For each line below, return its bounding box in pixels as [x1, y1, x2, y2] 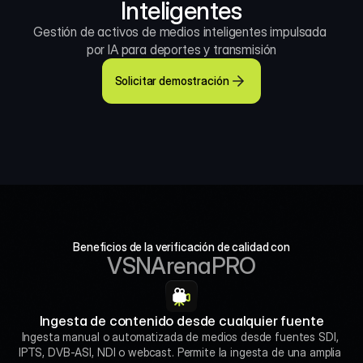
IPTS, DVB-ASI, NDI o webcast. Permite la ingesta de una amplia [18, 345, 342, 359]
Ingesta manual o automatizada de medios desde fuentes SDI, [21, 330, 339, 344]
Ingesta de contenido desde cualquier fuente [39, 313, 324, 329]
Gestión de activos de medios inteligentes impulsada [33, 23, 327, 40]
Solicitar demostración [114, 74, 229, 88]
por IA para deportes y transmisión [86, 41, 277, 58]
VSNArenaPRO [107, 252, 256, 280]
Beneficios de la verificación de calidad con [73, 240, 290, 254]
